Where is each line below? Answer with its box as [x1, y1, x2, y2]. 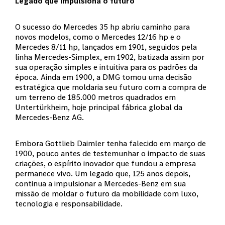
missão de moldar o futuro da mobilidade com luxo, [15, 188, 198, 198]
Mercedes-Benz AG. [15, 112, 84, 122]
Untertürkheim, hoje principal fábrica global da [15, 102, 182, 112]
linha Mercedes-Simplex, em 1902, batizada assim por [15, 52, 204, 62]
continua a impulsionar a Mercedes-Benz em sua [15, 178, 186, 188]
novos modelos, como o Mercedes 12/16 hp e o [15, 32, 181, 42]
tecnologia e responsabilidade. [15, 198, 123, 208]
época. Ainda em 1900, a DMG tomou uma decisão [15, 72, 192, 82]
